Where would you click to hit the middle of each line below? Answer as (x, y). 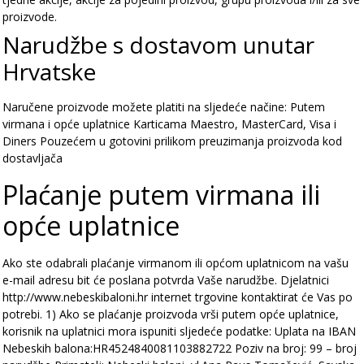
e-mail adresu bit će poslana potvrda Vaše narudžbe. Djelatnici (166, 280)
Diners (19, 141)
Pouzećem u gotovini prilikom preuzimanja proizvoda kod (191, 141)
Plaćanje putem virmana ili (161, 195)
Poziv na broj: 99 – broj (296, 348)
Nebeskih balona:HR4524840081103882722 (117, 348)
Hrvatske (49, 71)
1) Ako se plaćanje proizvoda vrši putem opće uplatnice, (192, 314)
